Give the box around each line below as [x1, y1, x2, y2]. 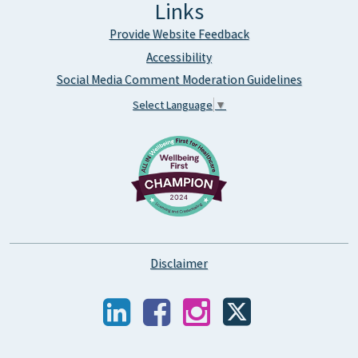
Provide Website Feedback [109, 26, 249, 42]
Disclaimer [150, 255, 208, 271]
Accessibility [146, 49, 212, 65]
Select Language [133, 97, 213, 112]
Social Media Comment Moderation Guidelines [56, 72, 302, 88]
